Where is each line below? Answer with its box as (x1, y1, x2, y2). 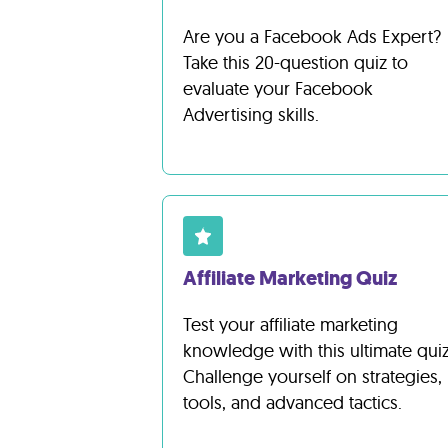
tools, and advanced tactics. (183, 391, 402, 414)
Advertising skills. (183, 103, 319, 126)
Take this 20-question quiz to (183, 51, 408, 74)
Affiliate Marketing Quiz (183, 265, 397, 292)
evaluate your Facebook (183, 77, 373, 100)
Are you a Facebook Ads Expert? (183, 25, 441, 48)
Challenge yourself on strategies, (183, 365, 442, 388)
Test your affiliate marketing (183, 313, 398, 336)
